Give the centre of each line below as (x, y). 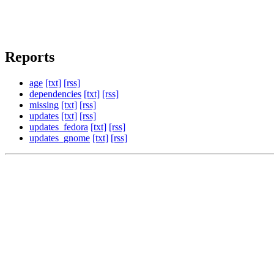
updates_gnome (60, 138)
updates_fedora (59, 127)
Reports (30, 57)
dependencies (55, 94)
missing (44, 105)
